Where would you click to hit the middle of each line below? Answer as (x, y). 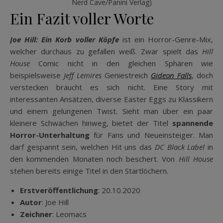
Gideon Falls (171, 75)
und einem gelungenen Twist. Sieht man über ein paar (111, 111)
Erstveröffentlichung (59, 190)
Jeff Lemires (83, 75)
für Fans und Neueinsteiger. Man (151, 135)
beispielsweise (37, 75)
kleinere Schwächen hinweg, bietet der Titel (91, 123)
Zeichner (36, 214)
